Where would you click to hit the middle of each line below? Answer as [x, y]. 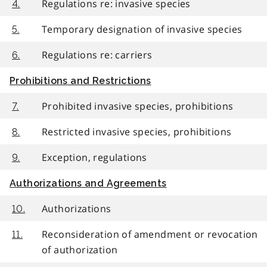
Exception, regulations [94, 157]
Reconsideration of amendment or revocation [150, 234]
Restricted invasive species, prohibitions [137, 131]
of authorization [80, 249]
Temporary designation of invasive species [142, 29]
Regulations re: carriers [97, 55]
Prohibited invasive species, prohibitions [138, 106]
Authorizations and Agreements [88, 183]
